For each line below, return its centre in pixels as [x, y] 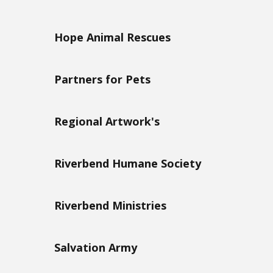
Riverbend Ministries [110, 205]
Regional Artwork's [107, 121]
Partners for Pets [102, 79]
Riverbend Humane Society [128, 163]
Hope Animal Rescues [112, 37]
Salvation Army [96, 247]
